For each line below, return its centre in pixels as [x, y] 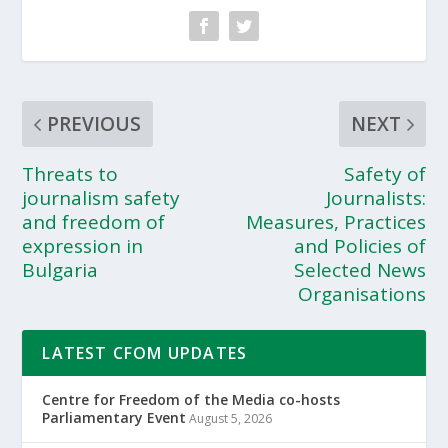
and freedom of [94, 222]
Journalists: [375, 198]
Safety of [384, 174]
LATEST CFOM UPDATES [145, 353]
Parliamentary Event [114, 417]
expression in [83, 246]
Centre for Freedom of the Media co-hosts [191, 399]
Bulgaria [60, 270]
